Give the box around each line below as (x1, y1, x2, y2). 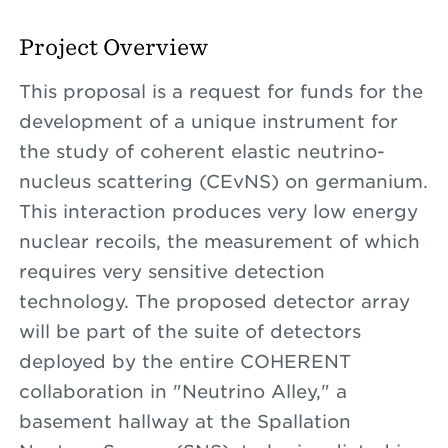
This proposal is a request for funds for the (18, 81, 423, 102)
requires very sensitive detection (18, 261, 325, 282)
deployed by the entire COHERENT (18, 351, 351, 372)
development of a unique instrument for (18, 111, 398, 132)
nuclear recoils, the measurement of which (18, 231, 420, 252)
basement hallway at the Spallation (18, 411, 351, 432)
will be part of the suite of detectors (18, 321, 361, 342)
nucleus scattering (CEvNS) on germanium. (18, 171, 428, 192)
